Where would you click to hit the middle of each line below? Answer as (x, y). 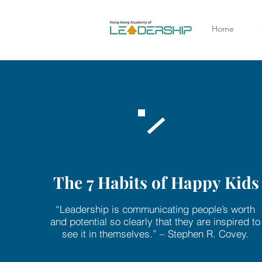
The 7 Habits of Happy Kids (156, 182)
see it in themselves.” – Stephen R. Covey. (156, 234)
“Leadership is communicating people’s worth (156, 209)
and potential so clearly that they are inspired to (156, 221)
